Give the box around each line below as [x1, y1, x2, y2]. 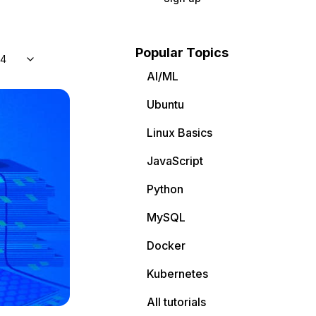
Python [147, 182, 183, 196]
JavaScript [147, 154, 203, 168]
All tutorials [147, 295, 206, 309]
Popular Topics [135, 45, 229, 60]
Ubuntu [147, 97, 184, 111]
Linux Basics [147, 126, 212, 140]
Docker [147, 238, 186, 253]
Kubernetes [147, 267, 208, 281]
